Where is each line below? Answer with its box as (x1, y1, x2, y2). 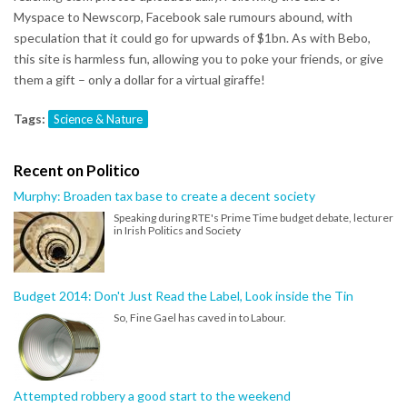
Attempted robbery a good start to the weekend (14, 387, 291, 403)
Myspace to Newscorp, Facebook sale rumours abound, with (14, 8, 352, 25)
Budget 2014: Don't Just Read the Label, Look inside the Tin (14, 287, 353, 303)
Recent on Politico (14, 160, 140, 180)
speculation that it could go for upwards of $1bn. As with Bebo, (14, 29, 371, 45)
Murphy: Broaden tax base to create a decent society (14, 187, 315, 203)
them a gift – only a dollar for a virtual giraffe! (14, 71, 265, 87)
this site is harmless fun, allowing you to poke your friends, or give (14, 50, 383, 66)
